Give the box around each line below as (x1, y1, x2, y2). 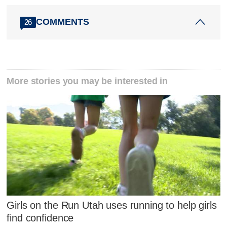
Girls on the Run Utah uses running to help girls (7, 199, 217, 211)
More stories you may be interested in (7, 75, 168, 86)
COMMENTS (36, 17, 90, 27)
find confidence (7, 212, 74, 223)
